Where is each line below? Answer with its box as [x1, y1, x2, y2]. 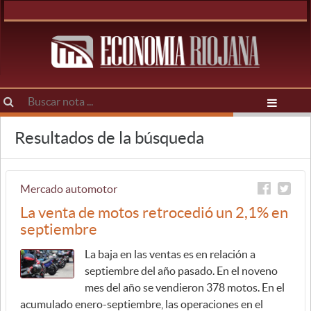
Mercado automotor [20, 183, 117, 195]
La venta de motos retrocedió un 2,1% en [20, 204, 288, 221]
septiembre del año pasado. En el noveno [85, 264, 278, 277]
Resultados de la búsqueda [15, 128, 204, 147]
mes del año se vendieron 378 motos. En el [85, 281, 285, 294]
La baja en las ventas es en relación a [85, 248, 255, 260]
